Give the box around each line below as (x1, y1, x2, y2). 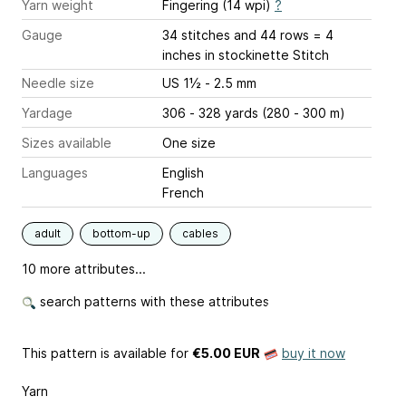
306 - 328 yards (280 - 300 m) (162, 105, 345, 121)
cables (182, 227, 218, 240)
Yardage (22, 105, 72, 121)
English (162, 165, 204, 180)
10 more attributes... (22, 261, 146, 276)
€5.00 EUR (192, 345, 260, 361)
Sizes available (22, 135, 111, 150)
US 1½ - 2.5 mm (162, 75, 256, 91)
